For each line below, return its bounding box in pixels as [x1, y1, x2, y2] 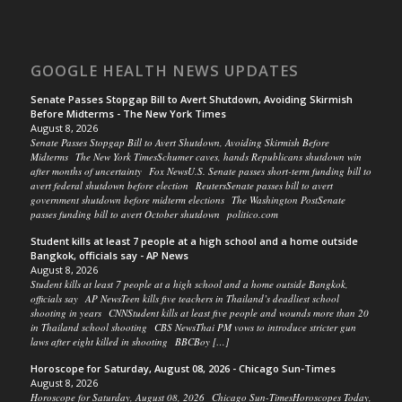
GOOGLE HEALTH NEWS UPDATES [30, 59, 299, 81]
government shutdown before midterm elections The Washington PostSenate [30, 192, 345, 206]
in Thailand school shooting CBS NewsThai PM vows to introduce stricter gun [30, 319, 356, 334]
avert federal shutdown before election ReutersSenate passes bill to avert [30, 178, 333, 192]
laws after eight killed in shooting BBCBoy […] [30, 334, 229, 348]
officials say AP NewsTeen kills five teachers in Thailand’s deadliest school [30, 291, 339, 305]
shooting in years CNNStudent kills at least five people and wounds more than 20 [30, 305, 369, 319]
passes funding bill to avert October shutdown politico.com [30, 206, 278, 221]
